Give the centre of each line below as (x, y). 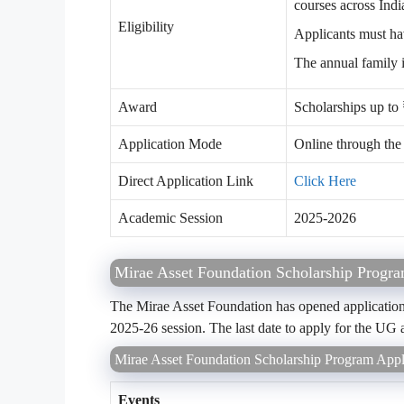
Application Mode (170, 143)
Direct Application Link (186, 180)
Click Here (325, 180)
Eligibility (146, 26)
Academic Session (170, 217)
